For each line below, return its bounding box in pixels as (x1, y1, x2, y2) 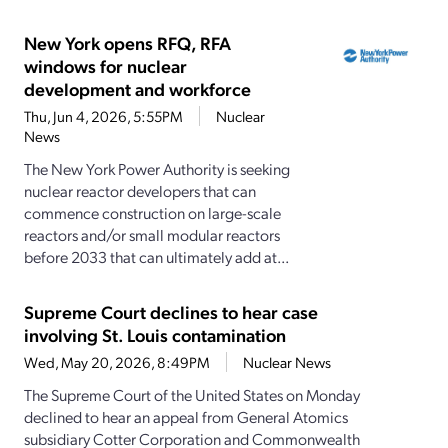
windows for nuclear (24, 54, 187, 78)
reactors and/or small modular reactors (24, 224, 280, 246)
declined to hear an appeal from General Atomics (24, 406, 348, 428)
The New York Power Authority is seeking (24, 158, 290, 180)
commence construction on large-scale (24, 202, 281, 224)
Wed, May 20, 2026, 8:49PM (24, 352, 210, 373)
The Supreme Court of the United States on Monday (24, 384, 360, 406)
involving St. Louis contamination (24, 323, 286, 347)
